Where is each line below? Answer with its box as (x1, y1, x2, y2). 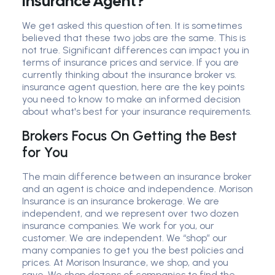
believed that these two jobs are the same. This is (22, 32, 246, 44)
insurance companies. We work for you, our (22, 220, 214, 232)
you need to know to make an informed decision (22, 93, 241, 106)
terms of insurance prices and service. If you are (22, 56, 239, 69)
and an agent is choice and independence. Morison (22, 183, 253, 195)
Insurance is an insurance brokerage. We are (22, 195, 219, 207)
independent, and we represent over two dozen (22, 207, 239, 220)
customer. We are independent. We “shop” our (22, 232, 227, 244)
